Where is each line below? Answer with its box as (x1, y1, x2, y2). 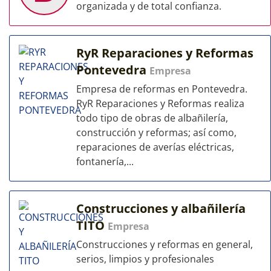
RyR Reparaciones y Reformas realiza (76, 97, 244, 110)
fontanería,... (76, 155, 134, 168)
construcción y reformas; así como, (76, 126, 237, 139)
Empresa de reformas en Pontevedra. (76, 82, 247, 96)
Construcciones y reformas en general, (76, 238, 253, 251)
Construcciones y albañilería (76, 200, 246, 217)
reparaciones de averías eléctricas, (76, 140, 234, 154)
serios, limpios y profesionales (76, 252, 214, 266)
